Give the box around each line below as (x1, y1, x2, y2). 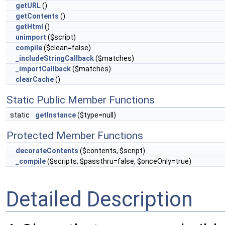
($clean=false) (42, 44, 91, 52)
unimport (16, 33, 46, 41)
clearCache (16, 75, 54, 83)
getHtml (16, 23, 43, 31)
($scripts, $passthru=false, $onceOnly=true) (46, 157, 191, 165)
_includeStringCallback (16, 54, 94, 62)
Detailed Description (6, 186, 193, 211)
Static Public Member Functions (7, 94, 155, 106)
